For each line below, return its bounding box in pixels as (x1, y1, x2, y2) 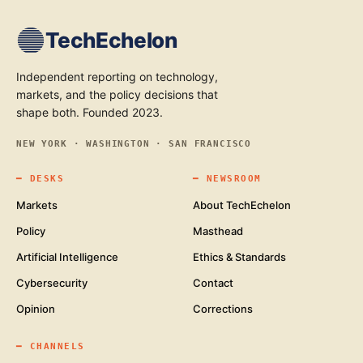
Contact (193, 276, 233, 289)
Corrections (193, 302, 253, 315)
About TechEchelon (193, 199, 291, 211)
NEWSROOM (206, 173, 262, 183)
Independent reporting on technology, (16, 70, 218, 83)
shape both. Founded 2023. (16, 105, 163, 119)
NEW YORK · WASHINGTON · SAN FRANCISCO (16, 139, 252, 148)
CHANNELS (29, 341, 85, 351)
